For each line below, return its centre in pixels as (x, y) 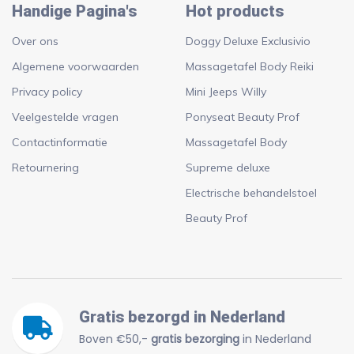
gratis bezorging (195, 339)
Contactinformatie (60, 142)
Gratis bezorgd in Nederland (182, 317)
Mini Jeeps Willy (226, 91)
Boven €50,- (115, 339)
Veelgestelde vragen (65, 117)
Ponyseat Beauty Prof (243, 117)
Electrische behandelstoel (251, 192)
